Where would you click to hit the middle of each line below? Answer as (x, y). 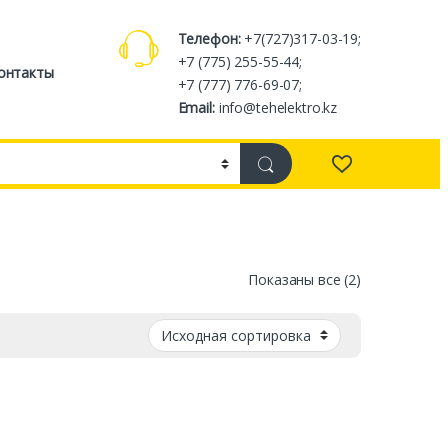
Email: (196, 107)
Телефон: (209, 38)
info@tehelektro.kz (276, 107)
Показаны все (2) (304, 279)
